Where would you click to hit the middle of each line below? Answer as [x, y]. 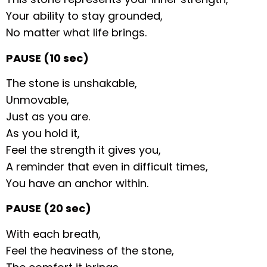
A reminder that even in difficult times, [107, 167]
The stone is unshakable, [72, 83]
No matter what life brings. [77, 33]
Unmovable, [38, 100]
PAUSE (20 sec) [49, 209]
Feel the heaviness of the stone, [90, 250]
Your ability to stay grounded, [85, 16]
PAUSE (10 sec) [48, 58]
